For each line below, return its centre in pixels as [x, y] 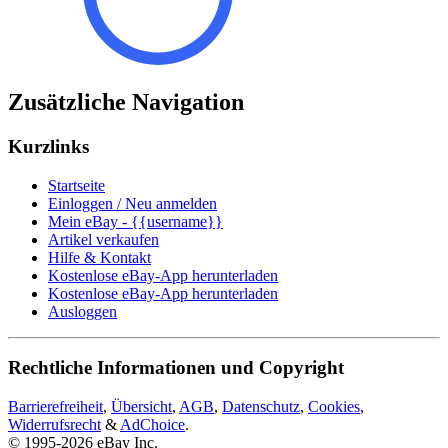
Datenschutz [261, 406]
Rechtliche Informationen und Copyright [176, 368]
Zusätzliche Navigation [126, 101]
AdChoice [152, 424]
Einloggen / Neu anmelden [132, 203]
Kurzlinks [48, 146]
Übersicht [141, 406]
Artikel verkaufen [103, 239]
